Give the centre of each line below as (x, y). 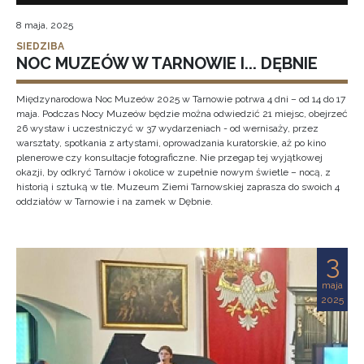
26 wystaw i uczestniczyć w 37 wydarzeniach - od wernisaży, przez (167, 128)
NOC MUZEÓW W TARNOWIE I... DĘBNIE (167, 63)
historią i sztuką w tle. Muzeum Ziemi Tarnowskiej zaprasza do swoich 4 (178, 187)
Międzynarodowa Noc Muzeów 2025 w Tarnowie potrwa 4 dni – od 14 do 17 (181, 99)
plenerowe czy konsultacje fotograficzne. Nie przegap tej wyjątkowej (169, 158)
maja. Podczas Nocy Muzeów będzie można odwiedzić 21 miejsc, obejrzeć (182, 114)
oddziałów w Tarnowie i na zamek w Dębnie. (115, 201)
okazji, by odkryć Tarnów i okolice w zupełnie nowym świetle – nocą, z (173, 172)
